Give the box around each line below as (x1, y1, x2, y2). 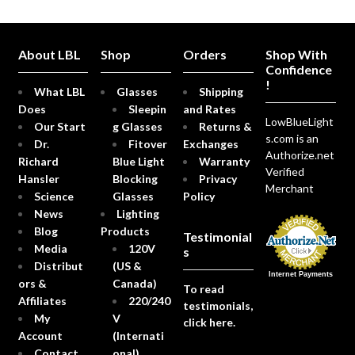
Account (17, 329, 63, 343)
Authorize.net (265, 148, 334, 162)
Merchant (265, 181, 314, 196)
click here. (182, 315, 235, 329)
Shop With (265, 47, 327, 63)
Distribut (33, 259, 83, 273)
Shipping (198, 85, 243, 99)
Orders (182, 47, 227, 63)
